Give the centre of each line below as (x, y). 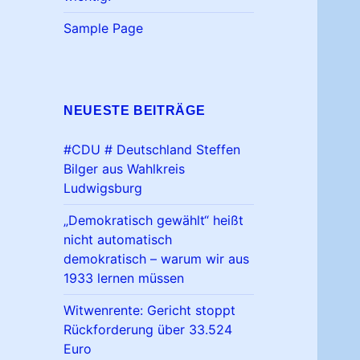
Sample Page (104, 29)
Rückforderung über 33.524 (148, 330)
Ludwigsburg (103, 188)
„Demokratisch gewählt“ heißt (154, 221)
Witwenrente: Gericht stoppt (150, 311)
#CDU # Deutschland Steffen (152, 150)
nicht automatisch (118, 240)
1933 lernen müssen (124, 278)
